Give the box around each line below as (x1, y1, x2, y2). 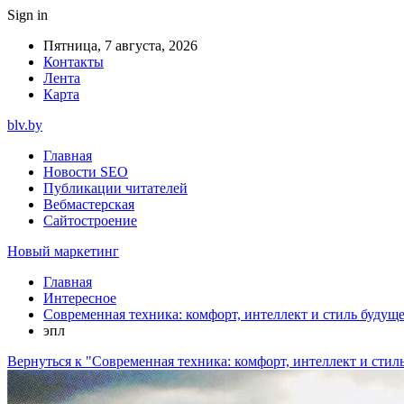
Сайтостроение (43, 213, 137, 228)
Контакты (43, 54, 104, 69)
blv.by (7, 117, 42, 133)
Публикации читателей (43, 180, 188, 196)
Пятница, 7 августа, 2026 (43, 38, 197, 53)
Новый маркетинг (7, 243, 119, 259)
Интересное (43, 290, 116, 306)
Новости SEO (43, 164, 128, 179)
